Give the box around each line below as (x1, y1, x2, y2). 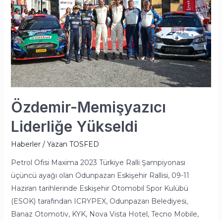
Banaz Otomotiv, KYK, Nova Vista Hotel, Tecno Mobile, (10, 210, 199, 219)
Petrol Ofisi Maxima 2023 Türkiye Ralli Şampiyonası (10, 158, 185, 167)
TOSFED (69, 140, 99, 149)
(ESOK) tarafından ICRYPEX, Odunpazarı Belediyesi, (10, 197, 188, 206)
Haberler (10, 140, 41, 149)
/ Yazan (40, 140, 67, 149)
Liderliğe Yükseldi (10, 117, 138, 136)
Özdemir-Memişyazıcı (10, 98, 166, 116)
